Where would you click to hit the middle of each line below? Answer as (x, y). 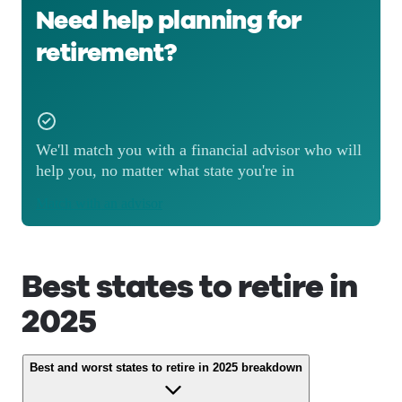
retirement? (106, 53)
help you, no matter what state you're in (165, 170)
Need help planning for (169, 21)
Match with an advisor (99, 203)
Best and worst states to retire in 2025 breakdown (166, 367)
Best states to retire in (189, 287)
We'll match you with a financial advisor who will (199, 150)
